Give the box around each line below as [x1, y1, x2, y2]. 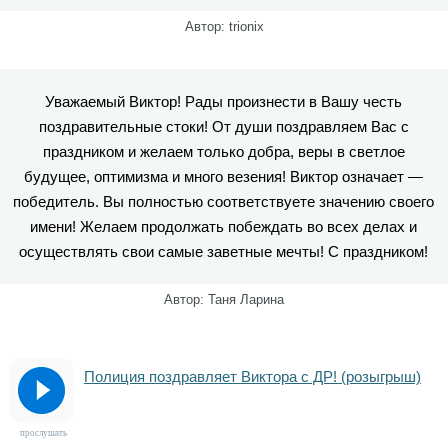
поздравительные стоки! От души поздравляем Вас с [38, 118, 409, 135]
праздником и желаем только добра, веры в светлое [42, 143, 405, 160]
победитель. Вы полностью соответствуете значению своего [13, 193, 435, 210]
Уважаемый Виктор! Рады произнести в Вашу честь [45, 93, 403, 110]
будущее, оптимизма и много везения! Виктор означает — [24, 168, 424, 185]
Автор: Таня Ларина [164, 292, 284, 307]
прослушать [20, 428, 68, 438]
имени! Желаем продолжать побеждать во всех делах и [30, 218, 418, 235]
